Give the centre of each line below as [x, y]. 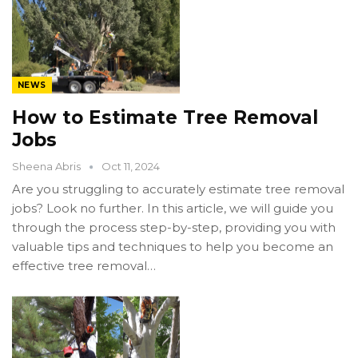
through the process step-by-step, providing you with [174, 228]
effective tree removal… [84, 266]
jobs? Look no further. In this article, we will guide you [173, 209]
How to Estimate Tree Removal [165, 118]
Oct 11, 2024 [131, 167]
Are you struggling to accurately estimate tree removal [178, 189]
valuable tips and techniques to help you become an [173, 247]
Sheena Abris [48, 167]
